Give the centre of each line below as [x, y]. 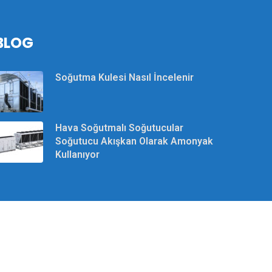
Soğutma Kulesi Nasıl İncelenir [124, 78]
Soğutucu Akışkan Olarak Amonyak [134, 141]
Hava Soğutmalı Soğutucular [119, 128]
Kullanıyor [77, 155]
